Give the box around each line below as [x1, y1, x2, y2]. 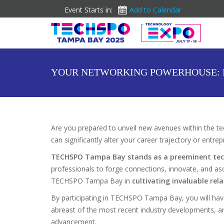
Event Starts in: [64, 5, 112, 14]
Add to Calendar [129, 5, 181, 14]
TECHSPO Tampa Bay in [51, 176, 132, 185]
